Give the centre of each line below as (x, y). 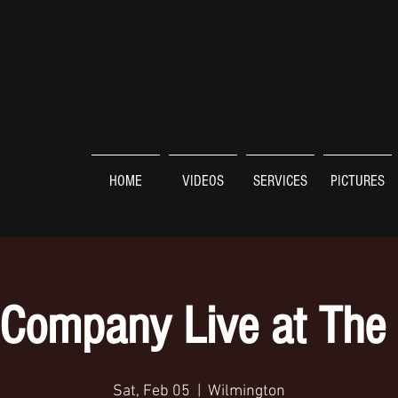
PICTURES (358, 181)
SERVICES (280, 181)
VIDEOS (203, 181)
